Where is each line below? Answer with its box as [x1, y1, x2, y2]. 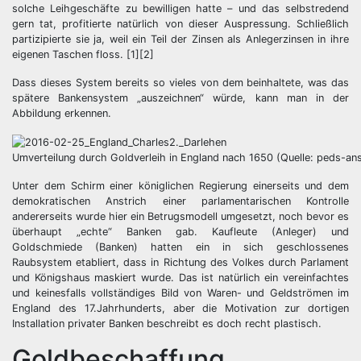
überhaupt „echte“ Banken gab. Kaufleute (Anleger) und [12, 226, 349, 239]
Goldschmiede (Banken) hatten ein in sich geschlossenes [12, 241, 349, 254]
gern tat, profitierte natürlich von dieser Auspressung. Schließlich [12, 18, 349, 30]
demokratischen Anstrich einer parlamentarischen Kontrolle [12, 195, 349, 208]
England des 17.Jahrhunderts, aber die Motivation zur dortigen [12, 302, 349, 315]
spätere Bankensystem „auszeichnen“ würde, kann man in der [12, 92, 349, 104]
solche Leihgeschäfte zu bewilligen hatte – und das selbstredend [12, 2, 349, 15]
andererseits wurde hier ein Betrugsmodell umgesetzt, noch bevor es [12, 210, 349, 223]
